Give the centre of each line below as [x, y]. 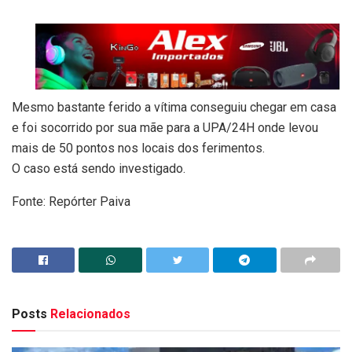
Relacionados [89, 314]
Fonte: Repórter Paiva [71, 202]
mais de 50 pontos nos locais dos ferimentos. [138, 148]
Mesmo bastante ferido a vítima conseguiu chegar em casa [174, 108]
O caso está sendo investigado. [99, 169]
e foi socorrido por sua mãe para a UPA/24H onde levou [165, 128]
